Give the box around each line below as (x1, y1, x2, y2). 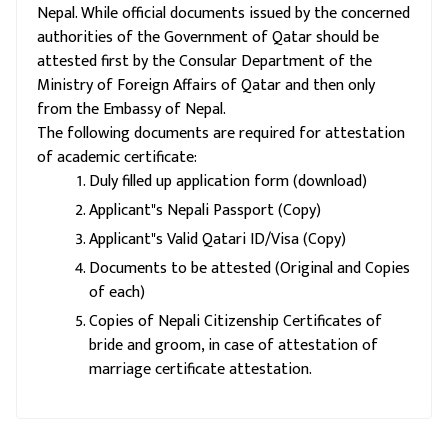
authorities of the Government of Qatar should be (37, 24, 379, 51)
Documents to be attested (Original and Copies (89, 255, 410, 282)
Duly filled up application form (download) (89, 168, 367, 195)
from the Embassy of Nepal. (37, 96, 226, 123)
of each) (89, 279, 145, 306)
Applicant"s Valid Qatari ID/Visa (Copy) (89, 226, 346, 253)
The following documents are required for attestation (37, 120, 405, 147)
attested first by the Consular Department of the (37, 48, 372, 75)
